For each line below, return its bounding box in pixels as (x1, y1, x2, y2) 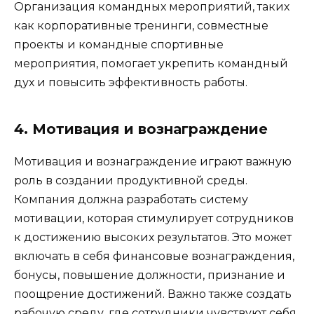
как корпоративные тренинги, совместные (14, 19, 268, 33)
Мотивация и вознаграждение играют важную (14, 155, 292, 169)
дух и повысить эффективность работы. (14, 76, 247, 90)
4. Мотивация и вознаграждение (14, 121, 268, 138)
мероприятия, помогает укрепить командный (14, 57, 288, 71)
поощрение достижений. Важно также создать (14, 287, 292, 301)
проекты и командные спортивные (14, 38, 224, 52)
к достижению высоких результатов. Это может (14, 231, 292, 245)
